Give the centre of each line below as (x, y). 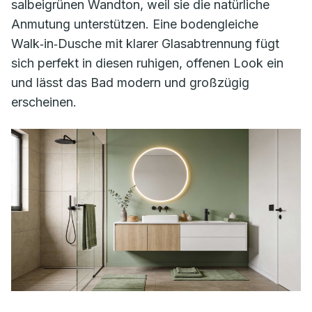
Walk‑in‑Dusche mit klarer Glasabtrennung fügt (145, 43)
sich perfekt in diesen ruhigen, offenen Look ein (147, 63)
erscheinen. (44, 102)
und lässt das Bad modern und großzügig (130, 82)
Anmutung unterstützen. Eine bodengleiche (135, 24)
